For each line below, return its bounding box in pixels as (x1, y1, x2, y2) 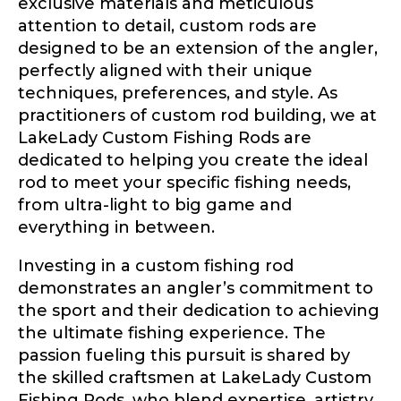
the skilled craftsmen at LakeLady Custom (18, 367, 371, 388)
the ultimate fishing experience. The (18, 322, 326, 343)
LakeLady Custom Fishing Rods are (18, 127, 311, 148)
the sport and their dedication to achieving (18, 300, 380, 320)
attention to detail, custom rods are (18, 15, 317, 36)
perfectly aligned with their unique (18, 60, 312, 81)
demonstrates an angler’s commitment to (18, 277, 373, 298)
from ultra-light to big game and (18, 194, 292, 215)
